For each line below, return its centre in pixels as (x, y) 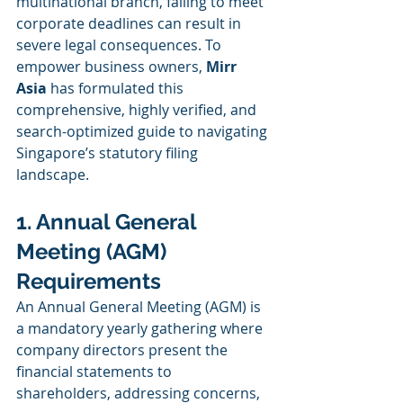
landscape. (53, 175)
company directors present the (124, 350)
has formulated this (117, 89)
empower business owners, (111, 67)
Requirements (89, 282)
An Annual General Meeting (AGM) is (140, 307)
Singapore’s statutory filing (109, 153)
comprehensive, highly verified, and (138, 110)
